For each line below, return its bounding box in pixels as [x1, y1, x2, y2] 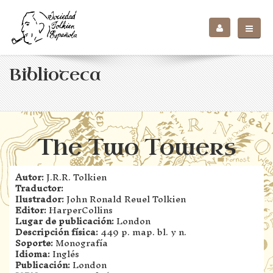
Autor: [15, 167, 44, 187]
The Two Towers [37, 133, 236, 162]
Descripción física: [15, 222, 98, 242]
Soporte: [15, 233, 53, 253]
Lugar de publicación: [15, 211, 114, 231]
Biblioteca [9, 65, 101, 86]
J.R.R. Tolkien [44, 167, 107, 187]
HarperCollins [46, 200, 113, 220]
